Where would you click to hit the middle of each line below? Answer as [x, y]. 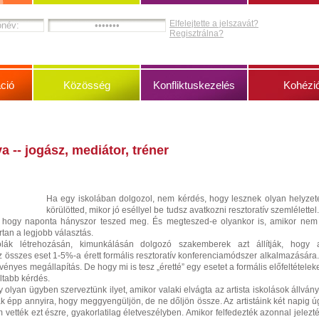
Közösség [87, 85]
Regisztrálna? [197, 33]
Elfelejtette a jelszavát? [214, 23]
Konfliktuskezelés [194, 85]
